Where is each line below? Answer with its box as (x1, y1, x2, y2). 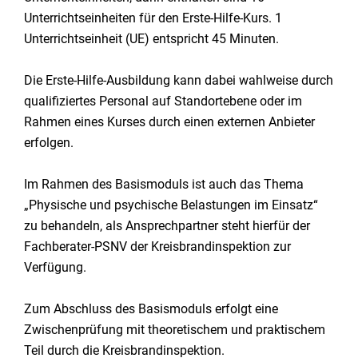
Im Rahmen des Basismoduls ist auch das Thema (24, 177, 304, 192)
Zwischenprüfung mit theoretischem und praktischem (24, 322, 325, 337)
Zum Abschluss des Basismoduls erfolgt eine (24, 301, 278, 316)
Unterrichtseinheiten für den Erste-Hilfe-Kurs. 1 (24, 10, 282, 26)
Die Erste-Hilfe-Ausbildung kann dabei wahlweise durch (24, 73, 333, 88)
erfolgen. (24, 135, 74, 150)
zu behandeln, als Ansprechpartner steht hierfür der (24, 218, 310, 233)
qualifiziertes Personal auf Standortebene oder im (24, 93, 302, 109)
